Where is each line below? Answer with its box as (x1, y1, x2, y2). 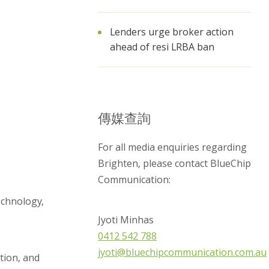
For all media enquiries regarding (98, 141, 247, 154)
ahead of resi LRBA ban (110, 40, 214, 53)
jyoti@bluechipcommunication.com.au (98, 246, 267, 259)
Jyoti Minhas (98, 213, 154, 226)
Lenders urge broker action (110, 25, 234, 38)
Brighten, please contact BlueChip (98, 157, 251, 170)
